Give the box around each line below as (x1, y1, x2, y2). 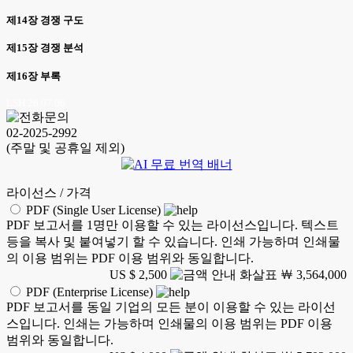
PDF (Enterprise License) (26, 284, 153, 299)
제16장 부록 (6, 69, 61, 82)
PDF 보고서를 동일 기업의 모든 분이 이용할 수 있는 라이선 (6, 299, 336, 314)
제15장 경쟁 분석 (6, 42, 84, 54)
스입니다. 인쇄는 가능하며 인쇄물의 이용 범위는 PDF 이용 (6, 316, 333, 330)
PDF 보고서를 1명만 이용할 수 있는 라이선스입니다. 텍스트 (6, 217, 339, 232)
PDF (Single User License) (26, 203, 161, 217)
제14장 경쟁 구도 (6, 14, 84, 27)
